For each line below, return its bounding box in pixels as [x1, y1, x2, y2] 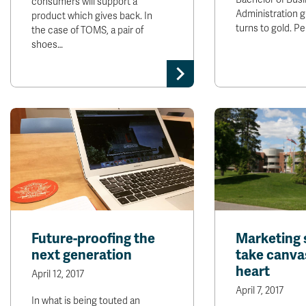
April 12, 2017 [31, 268, 84, 280]
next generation [31, 247, 132, 264]
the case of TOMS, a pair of [31, 25, 143, 36]
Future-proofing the [31, 230, 155, 247]
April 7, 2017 [235, 285, 283, 296]
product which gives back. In [31, 10, 152, 22]
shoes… [31, 39, 63, 51]
